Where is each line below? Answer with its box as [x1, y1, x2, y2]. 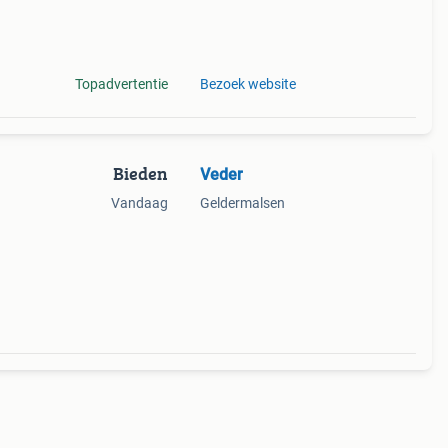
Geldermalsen [199, 195, 285, 211]
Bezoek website [199, 76, 296, 92]
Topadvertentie [74, 76, 168, 92]
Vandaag [110, 195, 168, 211]
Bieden [112, 160, 168, 187]
